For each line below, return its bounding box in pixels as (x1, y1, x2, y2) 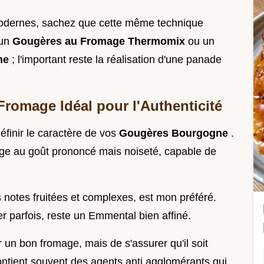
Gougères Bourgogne (119, 127, 231, 140)
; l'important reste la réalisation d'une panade (12, 54, 222, 66)
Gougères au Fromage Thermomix (12, 35, 188, 48)
